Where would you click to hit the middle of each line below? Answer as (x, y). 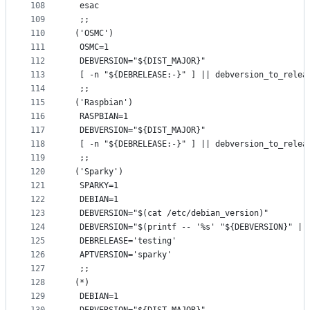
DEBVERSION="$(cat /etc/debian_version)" (169, 213)
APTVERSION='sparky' (121, 255)
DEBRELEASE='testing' (123, 241)
